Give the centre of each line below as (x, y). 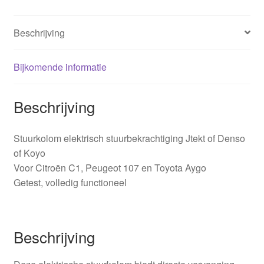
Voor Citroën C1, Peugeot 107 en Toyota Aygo (110, 168)
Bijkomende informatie (60, 67)
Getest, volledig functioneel (70, 183)
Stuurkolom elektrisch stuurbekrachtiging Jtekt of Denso (129, 138)
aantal (26, 22)
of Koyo (29, 153)
